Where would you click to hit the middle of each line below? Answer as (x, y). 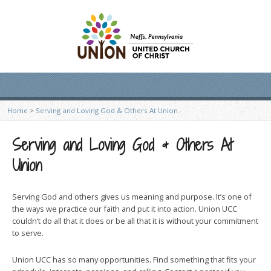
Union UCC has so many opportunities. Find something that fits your (134, 260)
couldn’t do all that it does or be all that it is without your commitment (135, 221)
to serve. (28, 233)
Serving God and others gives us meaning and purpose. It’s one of (132, 197)
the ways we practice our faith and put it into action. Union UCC (125, 209)
